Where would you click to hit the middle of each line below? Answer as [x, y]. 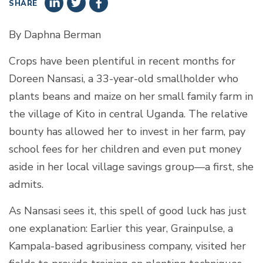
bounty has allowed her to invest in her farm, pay [127, 131]
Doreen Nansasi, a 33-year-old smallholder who [124, 78]
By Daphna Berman [55, 34]
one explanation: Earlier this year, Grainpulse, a [121, 228]
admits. [26, 184]
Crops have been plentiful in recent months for [122, 61]
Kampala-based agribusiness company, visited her [127, 246]
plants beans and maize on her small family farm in [131, 96]
